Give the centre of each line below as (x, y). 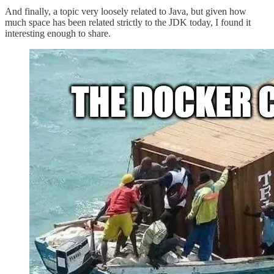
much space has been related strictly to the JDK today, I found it (128, 23)
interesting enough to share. (58, 34)
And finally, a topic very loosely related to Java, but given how (126, 12)
